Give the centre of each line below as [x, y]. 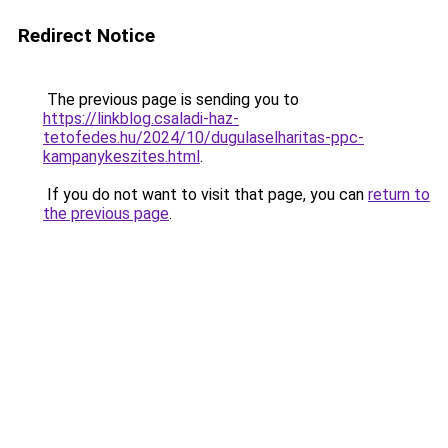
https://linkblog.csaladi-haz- [141, 118]
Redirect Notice [86, 35]
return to [399, 194]
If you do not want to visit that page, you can [205, 194]
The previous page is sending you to [171, 99]
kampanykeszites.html [121, 156]
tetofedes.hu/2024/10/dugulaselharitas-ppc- [203, 137]
